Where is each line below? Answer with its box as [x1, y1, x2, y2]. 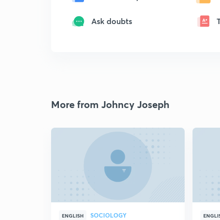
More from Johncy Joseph [51, 98, 169, 111]
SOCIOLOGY [90, 211, 127, 219]
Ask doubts [91, 16, 132, 26]
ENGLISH [62, 212, 83, 219]
